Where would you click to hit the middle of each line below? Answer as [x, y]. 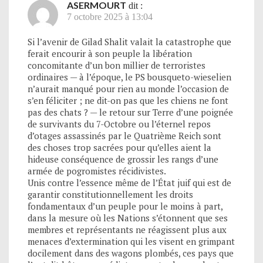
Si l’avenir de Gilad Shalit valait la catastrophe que [129, 41]
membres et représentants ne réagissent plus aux [127, 229]
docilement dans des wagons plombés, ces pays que [131, 253]
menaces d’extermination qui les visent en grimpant [131, 241]
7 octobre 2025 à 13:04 [110, 16]
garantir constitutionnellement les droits [110, 194]
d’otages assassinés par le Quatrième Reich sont [124, 135]
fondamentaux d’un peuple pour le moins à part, [125, 206]
